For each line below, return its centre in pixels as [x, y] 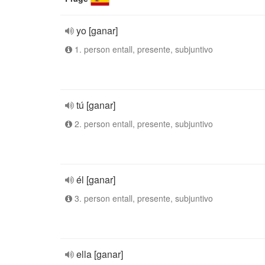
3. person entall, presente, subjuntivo [143, 198]
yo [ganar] [97, 30]
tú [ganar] [96, 105]
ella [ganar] [100, 254]
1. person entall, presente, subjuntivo [143, 49]
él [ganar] [96, 180]
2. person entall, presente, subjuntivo [143, 124]
